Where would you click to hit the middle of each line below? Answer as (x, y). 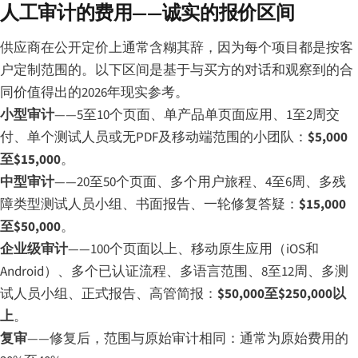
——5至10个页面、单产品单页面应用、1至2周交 (197, 115)
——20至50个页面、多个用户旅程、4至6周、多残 (200, 182)
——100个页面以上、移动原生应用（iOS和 (193, 249)
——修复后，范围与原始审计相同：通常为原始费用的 (188, 338)
